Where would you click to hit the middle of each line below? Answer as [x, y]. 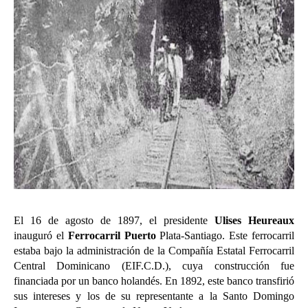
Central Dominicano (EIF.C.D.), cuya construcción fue [154, 266]
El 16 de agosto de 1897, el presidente [114, 220]
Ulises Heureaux [254, 220]
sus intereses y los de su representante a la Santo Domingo [154, 296]
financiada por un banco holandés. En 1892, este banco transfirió [154, 281]
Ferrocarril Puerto [112, 235]
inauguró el [41, 235]
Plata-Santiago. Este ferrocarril [225, 235]
